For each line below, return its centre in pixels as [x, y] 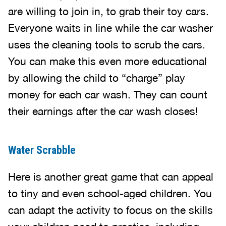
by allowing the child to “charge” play [97, 78]
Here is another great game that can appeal [111, 177]
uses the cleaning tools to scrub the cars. [107, 44]
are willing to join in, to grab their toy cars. [108, 11]
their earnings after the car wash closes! [103, 111]
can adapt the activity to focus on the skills [110, 210]
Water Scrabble [42, 150]
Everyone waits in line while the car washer [110, 28]
